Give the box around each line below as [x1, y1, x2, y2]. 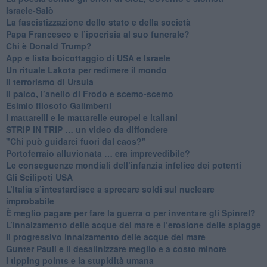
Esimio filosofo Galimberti [5, 99, 111, 111]
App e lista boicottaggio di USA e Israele [5, 51, 170, 64]
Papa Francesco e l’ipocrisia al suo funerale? [5, 27, 190, 40]
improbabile [5, 194, 54, 207]
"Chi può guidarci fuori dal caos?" [5, 135, 146, 147]
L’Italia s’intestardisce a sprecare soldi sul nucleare [5, 182, 215, 195]
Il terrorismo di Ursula [5, 75, 94, 88]
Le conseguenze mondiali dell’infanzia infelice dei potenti [5, 159, 241, 171]
